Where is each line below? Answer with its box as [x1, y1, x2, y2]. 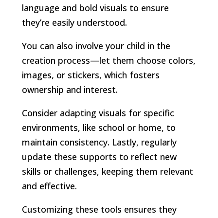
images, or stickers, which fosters [21, 69, 160, 81]
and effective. [21, 180, 77, 192]
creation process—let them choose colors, [21, 54, 196, 66]
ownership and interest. [21, 83, 118, 95]
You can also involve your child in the [21, 39, 170, 52]
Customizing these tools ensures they [21, 203, 177, 215]
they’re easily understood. [21, 16, 127, 28]
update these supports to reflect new [21, 150, 177, 163]
